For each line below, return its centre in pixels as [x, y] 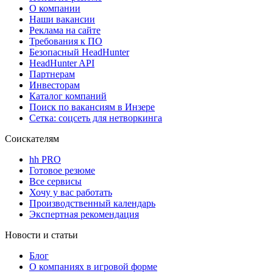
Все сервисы [55, 181]
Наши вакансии [62, 19]
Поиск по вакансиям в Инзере [92, 107]
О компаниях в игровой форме [93, 266]
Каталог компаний [68, 96]
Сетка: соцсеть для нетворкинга [96, 118]
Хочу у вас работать [71, 192]
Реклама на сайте [65, 30]
